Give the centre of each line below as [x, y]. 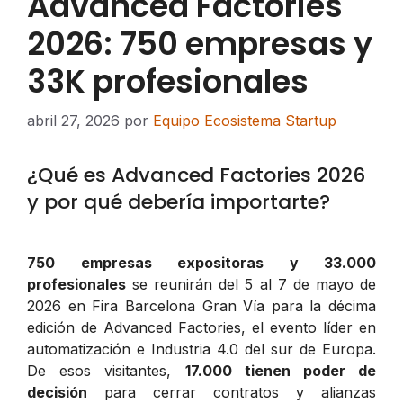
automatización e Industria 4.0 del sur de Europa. [201, 349]
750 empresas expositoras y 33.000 [201, 262]
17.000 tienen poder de [280, 370]
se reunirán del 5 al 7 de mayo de [251, 284]
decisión [57, 392]
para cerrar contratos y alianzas [232, 392]
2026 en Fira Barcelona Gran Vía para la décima [201, 305]
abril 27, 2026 [73, 120]
